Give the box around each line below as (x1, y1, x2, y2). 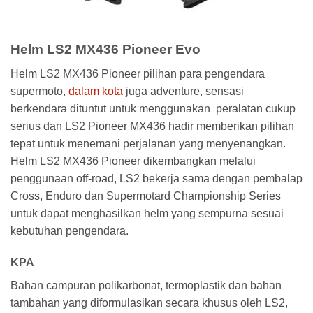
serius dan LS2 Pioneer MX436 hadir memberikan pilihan (10, 119, 294, 132)
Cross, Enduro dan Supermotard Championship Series (10, 189, 281, 202)
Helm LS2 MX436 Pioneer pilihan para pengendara (10, 67, 265, 80)
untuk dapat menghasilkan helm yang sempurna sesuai (10, 207, 284, 219)
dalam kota (68, 85, 123, 97)
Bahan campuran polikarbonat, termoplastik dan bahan (10, 279, 282, 292)
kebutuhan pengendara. (10, 224, 129, 237)
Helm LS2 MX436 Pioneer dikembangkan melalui (10, 154, 256, 167)
